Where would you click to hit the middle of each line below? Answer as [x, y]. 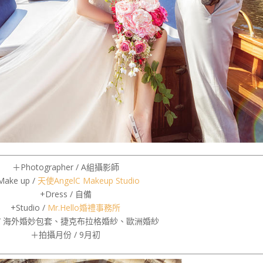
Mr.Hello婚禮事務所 [84, 208]
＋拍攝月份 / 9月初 [65, 235]
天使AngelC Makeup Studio [88, 181]
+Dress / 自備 [65, 194]
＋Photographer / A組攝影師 [65, 167]
